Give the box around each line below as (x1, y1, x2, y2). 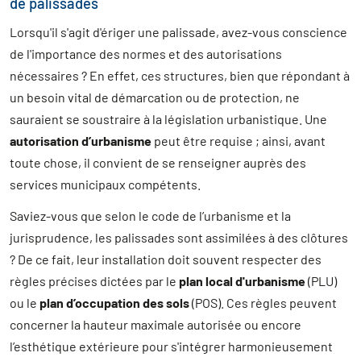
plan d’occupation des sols (39, 295, 189, 311)
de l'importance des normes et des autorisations (10, 46, 282, 62)
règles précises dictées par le (10, 273, 179, 289)
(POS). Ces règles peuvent (189, 295, 337, 311)
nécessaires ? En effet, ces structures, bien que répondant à (10, 68, 350, 84)
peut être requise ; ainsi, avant (151, 133, 326, 149)
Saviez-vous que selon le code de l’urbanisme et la (10, 208, 291, 224)
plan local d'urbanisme (179, 273, 305, 289)
